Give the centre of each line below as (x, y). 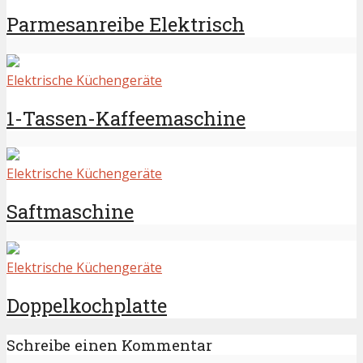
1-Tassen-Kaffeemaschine (126, 118)
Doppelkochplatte (87, 306)
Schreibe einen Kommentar (109, 345)
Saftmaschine (70, 212)
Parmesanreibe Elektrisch (126, 24)
